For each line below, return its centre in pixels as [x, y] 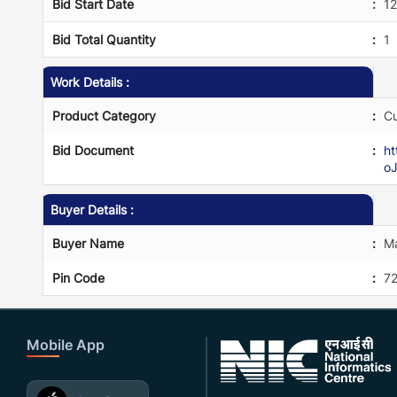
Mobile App [66, 344]
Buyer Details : [92, 209]
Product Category [104, 115]
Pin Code [78, 277]
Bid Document [93, 150]
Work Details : [90, 82]
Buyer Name [88, 243]
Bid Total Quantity [104, 39]
